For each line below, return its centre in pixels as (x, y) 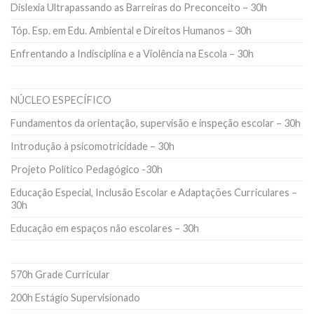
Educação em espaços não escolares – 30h (105, 228)
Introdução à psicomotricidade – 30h (93, 146)
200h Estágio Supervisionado (75, 297)
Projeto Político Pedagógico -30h (87, 169)
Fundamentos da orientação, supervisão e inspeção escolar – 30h (156, 123)
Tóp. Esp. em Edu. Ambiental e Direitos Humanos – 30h (131, 30)
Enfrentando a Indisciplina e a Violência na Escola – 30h (132, 53)
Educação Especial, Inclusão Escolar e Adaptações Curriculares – (154, 192)
